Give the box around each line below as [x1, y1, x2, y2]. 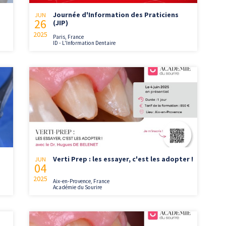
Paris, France [53, 33, 84, 40]
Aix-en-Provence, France [53, 178, 110, 185]
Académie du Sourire [53, 184, 102, 191]
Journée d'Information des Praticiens [53, 10, 179, 19]
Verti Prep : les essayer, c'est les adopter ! [53, 154, 194, 164]
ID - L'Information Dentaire [53, 39, 116, 46]
